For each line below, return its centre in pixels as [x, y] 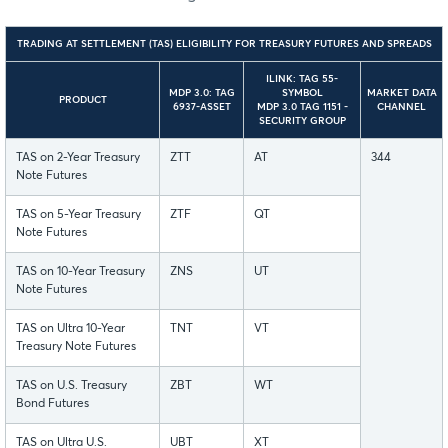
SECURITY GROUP [302, 120]
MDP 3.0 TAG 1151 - [302, 106]
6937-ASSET [201, 106]
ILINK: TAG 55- [302, 78]
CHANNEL [401, 106]
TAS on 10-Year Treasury [80, 271]
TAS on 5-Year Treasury [78, 214]
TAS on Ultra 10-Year [70, 328]
